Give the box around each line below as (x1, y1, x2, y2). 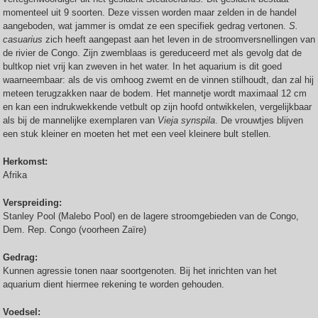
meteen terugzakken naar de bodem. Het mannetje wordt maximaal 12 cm (3, 88, 307, 99)
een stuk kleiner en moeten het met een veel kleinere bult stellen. (3, 128, 277, 139)
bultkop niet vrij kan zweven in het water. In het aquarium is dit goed (3, 61, 282, 72)
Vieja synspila (155, 115, 215, 126)
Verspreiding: (3, 197, 65, 208)
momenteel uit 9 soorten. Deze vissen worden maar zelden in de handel (3, 7, 297, 18)
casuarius (3, 34, 43, 45)
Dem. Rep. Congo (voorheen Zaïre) (3, 224, 152, 235)
